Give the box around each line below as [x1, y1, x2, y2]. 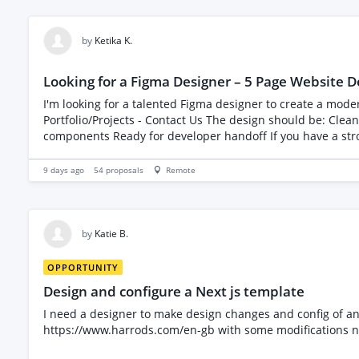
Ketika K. [95, 34, 132, 47]
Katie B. [95, 227, 128, 240]
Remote [166, 164, 196, 175]
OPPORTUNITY [47, 261, 119, 274]
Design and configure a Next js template [43, 282, 305, 301]
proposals [106, 164, 143, 175]
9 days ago [43, 164, 84, 175]
